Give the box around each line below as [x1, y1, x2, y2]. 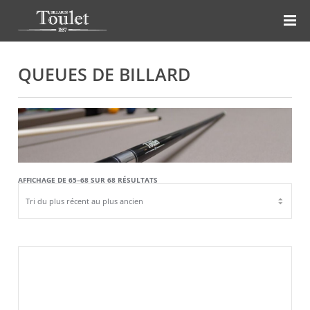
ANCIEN [157, 215, 184, 226]
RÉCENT [157, 194, 185, 205]
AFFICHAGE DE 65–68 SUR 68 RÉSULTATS [18, 174, 158, 185]
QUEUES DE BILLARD [18, 62, 191, 86]
